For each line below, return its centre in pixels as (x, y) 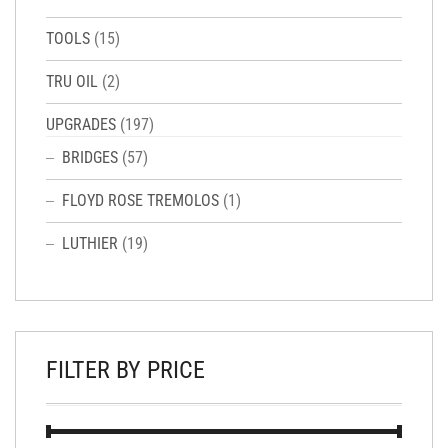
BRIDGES (90, 157)
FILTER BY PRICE (125, 369)
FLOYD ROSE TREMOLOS (140, 200)
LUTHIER (90, 243)
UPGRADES (81, 124)
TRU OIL (72, 81)
